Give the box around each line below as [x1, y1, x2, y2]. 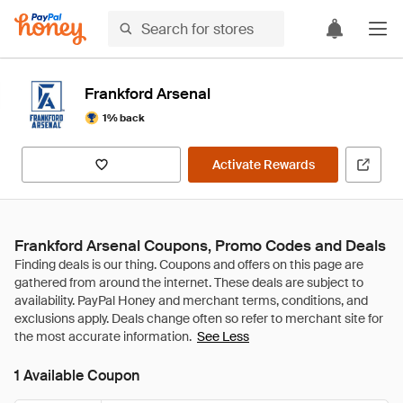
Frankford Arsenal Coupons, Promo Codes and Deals [14, 236, 386, 255]
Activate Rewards [211, 157, 315, 173]
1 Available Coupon [14, 366, 139, 385]
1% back [103, 111, 145, 124]
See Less [197, 328, 249, 345]
